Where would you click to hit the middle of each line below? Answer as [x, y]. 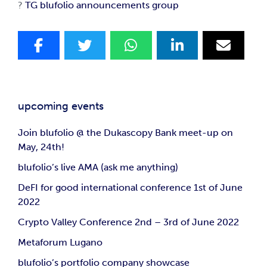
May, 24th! [41, 147]
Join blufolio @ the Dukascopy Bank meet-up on [125, 132]
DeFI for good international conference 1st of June [130, 187]
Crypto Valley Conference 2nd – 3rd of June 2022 [128, 222]
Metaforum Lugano [60, 242]
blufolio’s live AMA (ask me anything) [98, 167]
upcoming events [61, 106]
